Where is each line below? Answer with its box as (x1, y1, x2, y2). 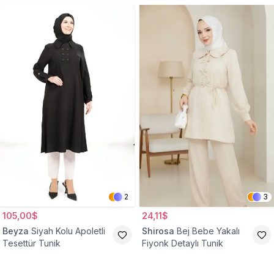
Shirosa (142, 226, 174, 236)
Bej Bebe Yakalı (177, 226, 240, 236)
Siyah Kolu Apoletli (31, 226, 105, 236)
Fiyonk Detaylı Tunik (142, 238, 223, 248)
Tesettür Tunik (2, 238, 61, 248)
